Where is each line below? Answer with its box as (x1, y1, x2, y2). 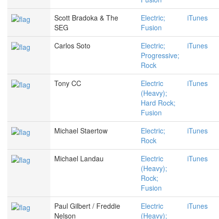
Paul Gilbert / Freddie (54, 201, 120, 211)
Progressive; (141, 50, 179, 61)
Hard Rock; (141, 98, 175, 108)
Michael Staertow (54, 126, 108, 136)
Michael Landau (54, 153, 104, 164)
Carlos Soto (54, 41, 90, 51)
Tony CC (54, 78, 81, 88)
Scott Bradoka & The (54, 13, 118, 23)
